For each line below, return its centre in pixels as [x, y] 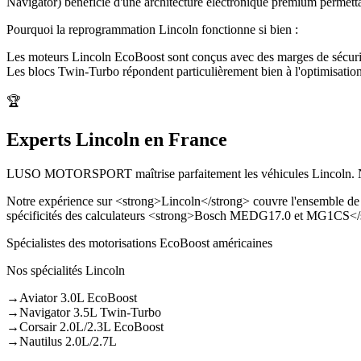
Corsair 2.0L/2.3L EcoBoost [91, 327]
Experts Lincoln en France [117, 140]
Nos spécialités [46, 271]
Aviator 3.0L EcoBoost [78, 298]
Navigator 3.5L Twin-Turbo [90, 313]
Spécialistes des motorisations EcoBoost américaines [139, 243]
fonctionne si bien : [248, 29]
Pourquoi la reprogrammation [83, 29]
